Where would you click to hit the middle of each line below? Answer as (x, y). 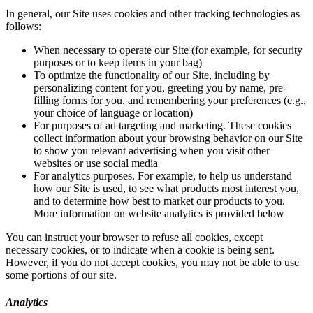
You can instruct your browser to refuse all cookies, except (134, 237)
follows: (23, 26)
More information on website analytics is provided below (159, 213)
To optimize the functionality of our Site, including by (152, 75)
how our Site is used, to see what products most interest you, (166, 188)
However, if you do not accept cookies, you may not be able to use (152, 262)
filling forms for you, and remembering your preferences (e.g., (170, 100)
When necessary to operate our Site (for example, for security (168, 50)
